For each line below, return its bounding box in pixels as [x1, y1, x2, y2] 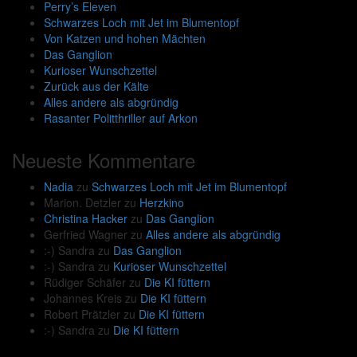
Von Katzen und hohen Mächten [44, 30, 206, 47]
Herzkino [139, 194, 184, 211]
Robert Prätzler [44, 306, 120, 323]
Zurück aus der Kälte [44, 78, 149, 95]
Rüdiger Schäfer [44, 274, 126, 291]
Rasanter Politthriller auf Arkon [44, 110, 198, 127]
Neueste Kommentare [12, 146, 195, 175]
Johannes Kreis [44, 290, 122, 307]
